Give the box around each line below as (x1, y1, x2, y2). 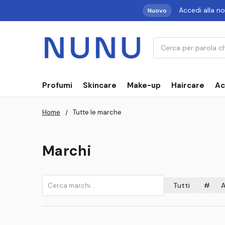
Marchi (42, 142, 91, 161)
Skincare (83, 80, 117, 90)
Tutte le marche (73, 107, 122, 117)
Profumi (42, 80, 72, 90)
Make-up (127, 80, 161, 90)
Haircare (171, 80, 204, 90)
